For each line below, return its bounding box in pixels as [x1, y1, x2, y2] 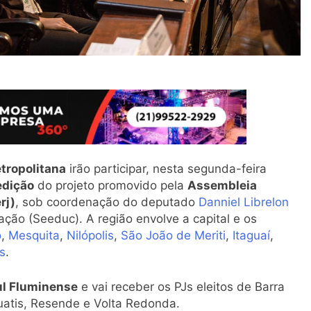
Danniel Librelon [199, 195, 289, 210]
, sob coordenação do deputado [15, 195, 199, 210]
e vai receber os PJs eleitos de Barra [78, 279, 285, 294]
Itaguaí [233, 228, 270, 243]
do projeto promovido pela [34, 178, 187, 193]
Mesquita [8, 228, 60, 243]
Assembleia [187, 178, 257, 193]
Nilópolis [67, 228, 114, 243]
